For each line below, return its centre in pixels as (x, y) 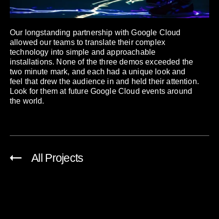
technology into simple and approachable (83, 52)
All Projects (57, 158)
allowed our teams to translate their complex (88, 42)
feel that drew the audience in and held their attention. (104, 81)
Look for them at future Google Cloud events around (101, 91)
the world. (27, 101)
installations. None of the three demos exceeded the (102, 62)
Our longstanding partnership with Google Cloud (95, 32)
